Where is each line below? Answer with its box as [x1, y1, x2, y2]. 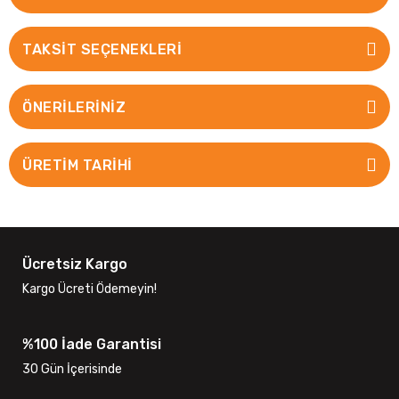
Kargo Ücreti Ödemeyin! [22, 281, 157, 297]
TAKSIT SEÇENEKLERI [22, 40, 182, 58]
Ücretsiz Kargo [22, 256, 127, 273]
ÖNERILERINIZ [22, 98, 126, 116]
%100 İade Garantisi [22, 336, 161, 353]
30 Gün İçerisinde [22, 362, 122, 377]
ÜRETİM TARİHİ [22, 156, 133, 174]
